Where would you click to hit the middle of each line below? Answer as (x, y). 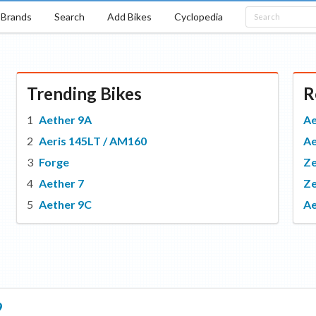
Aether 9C (66, 204)
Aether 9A (66, 120)
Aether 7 (62, 183)
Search (69, 16)
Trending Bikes (84, 93)
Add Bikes (129, 16)
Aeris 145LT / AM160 (93, 141)
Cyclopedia (198, 16)
